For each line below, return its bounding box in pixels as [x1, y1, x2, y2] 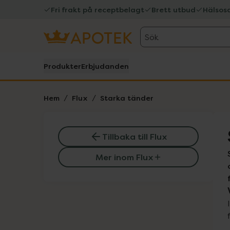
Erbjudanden [81, 61, 129, 71]
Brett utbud [151, 5, 196, 14]
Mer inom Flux [95, 151, 154, 163]
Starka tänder [100, 93, 154, 103]
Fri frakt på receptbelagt [51, 5, 144, 14]
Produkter [44, 61, 81, 71]
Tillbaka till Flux [102, 131, 167, 142]
